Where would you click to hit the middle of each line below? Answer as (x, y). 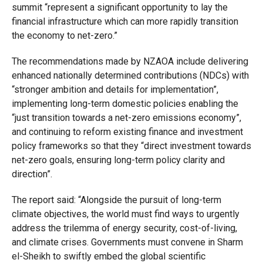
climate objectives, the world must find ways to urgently (125, 214)
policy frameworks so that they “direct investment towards (131, 146)
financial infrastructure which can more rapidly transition (125, 21)
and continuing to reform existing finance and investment (127, 132)
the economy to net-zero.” (65, 36)
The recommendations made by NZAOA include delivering (130, 61)
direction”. (33, 174)
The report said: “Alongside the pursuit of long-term (116, 200)
